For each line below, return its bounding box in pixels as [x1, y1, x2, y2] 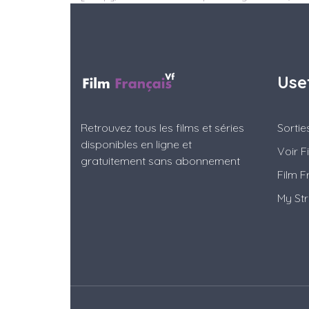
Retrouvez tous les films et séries [81, 121, 244, 135]
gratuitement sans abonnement [81, 154, 240, 168]
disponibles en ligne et [81, 137, 192, 152]
